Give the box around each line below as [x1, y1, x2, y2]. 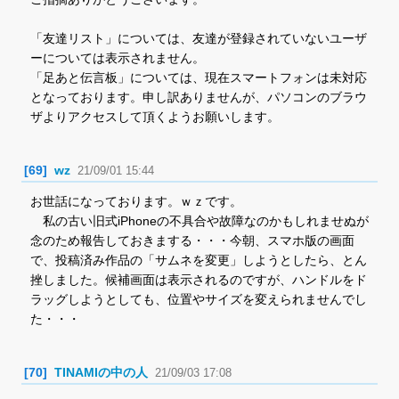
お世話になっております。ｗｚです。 [30, 194, 242, 208]
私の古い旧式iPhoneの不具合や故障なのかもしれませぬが [30, 214, 369, 228]
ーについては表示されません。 [30, 51, 205, 65]
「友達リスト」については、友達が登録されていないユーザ [30, 31, 367, 45]
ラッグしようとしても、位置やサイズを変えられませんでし [30, 292, 367, 306]
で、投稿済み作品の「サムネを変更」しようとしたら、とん [30, 253, 367, 267]
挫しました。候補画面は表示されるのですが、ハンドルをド [30, 273, 367, 287]
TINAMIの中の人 [54, 365, 148, 379]
